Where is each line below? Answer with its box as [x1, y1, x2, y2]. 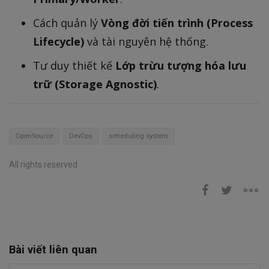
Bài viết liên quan [9, 243, 97, 256]
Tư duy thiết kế [33, 58, 115, 73]
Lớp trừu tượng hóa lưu [115, 58, 246, 73]
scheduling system [109, 131, 168, 140]
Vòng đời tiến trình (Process [101, 15, 253, 30]
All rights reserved [9, 159, 77, 169]
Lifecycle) [33, 34, 84, 49]
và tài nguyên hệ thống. [84, 34, 208, 49]
